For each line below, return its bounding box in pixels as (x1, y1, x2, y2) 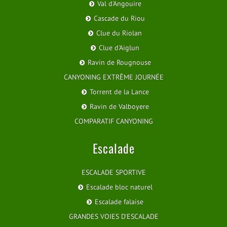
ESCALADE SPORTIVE (81, 168, 146, 177)
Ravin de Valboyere (89, 102, 149, 111)
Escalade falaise (95, 197, 143, 207)
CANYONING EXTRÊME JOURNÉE (63, 72, 164, 82)
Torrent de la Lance (89, 87, 149, 97)
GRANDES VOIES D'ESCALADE (68, 212, 159, 221)
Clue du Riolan (96, 28, 142, 38)
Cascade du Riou (93, 14, 145, 23)
